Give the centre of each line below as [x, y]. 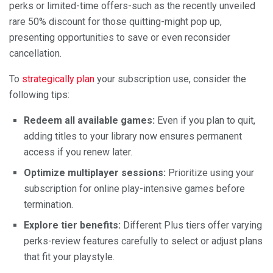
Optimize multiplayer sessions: [95, 173]
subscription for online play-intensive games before [134, 189]
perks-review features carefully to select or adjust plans [143, 241]
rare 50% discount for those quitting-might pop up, [115, 22]
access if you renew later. [78, 152]
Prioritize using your [210, 173]
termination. [48, 205]
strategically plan [58, 79]
